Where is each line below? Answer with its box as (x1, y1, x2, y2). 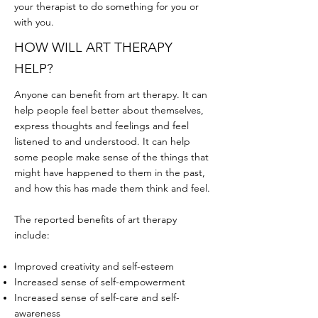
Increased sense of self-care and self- (14, 291, 180, 304)
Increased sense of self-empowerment (14, 275, 185, 288)
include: (14, 229, 50, 241)
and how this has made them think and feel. (14, 182, 210, 194)
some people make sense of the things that (14, 150, 209, 163)
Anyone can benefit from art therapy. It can (14, 88, 207, 101)
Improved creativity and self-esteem (14, 260, 174, 273)
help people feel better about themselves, (14, 104, 204, 116)
